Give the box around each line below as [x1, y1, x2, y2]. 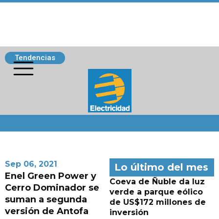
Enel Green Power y [5, 171, 96, 181]
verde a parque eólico [109, 187, 203, 197]
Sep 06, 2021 [5, 159, 57, 169]
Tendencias [15, 53, 55, 62]
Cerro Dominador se [5, 182, 99, 193]
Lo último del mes [114, 161, 208, 173]
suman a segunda [5, 194, 87, 205]
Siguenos [7, 115, 44, 124]
